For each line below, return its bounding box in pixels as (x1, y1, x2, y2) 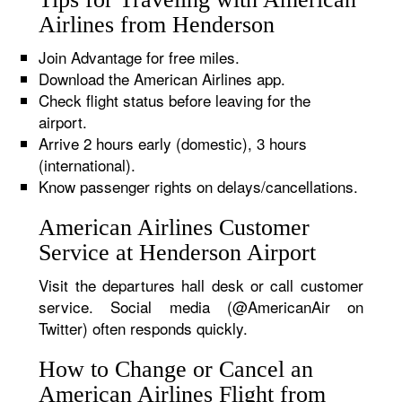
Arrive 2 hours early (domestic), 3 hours (39, 132, 308, 154)
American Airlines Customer (39, 214, 310, 240)
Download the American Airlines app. (39, 67, 286, 90)
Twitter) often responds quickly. (39, 317, 249, 339)
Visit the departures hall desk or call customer (39, 274, 363, 296)
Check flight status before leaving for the (39, 89, 311, 111)
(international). (39, 153, 136, 176)
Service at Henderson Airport (39, 240, 317, 266)
